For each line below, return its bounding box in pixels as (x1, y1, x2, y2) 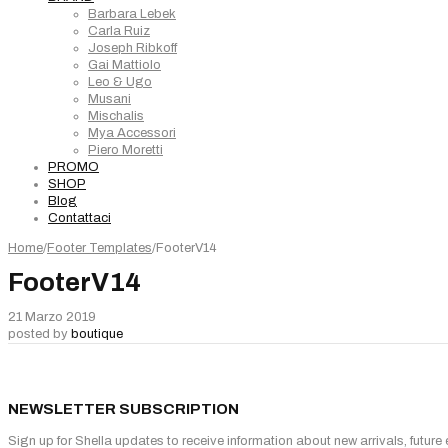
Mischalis (88, 109, 144, 123)
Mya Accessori (88, 126, 176, 140)
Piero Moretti (88, 143, 163, 157)
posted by (8, 326, 71, 341)
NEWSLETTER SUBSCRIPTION (8, 400, 239, 417)
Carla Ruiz (88, 24, 150, 38)
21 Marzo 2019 (8, 309, 96, 324)
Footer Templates (47, 241, 152, 255)
